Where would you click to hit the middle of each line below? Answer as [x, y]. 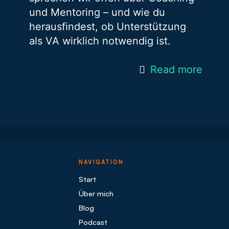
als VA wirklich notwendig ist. [100, 41]
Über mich [96, 193]
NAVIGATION [101, 162]
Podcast [93, 222]
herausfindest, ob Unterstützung [107, 27]
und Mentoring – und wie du [97, 12]
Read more [177, 70]
